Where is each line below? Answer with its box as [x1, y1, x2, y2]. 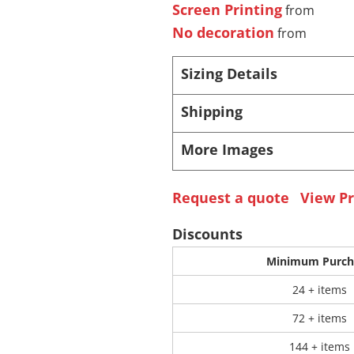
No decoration [171, 22, 274, 42]
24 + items [292, 281, 347, 297]
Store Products [124, 33, 229, 53]
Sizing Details [180, 63, 277, 83]
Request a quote [171, 187, 289, 207]
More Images [180, 139, 273, 159]
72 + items [292, 310, 347, 326]
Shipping [180, 101, 243, 121]
